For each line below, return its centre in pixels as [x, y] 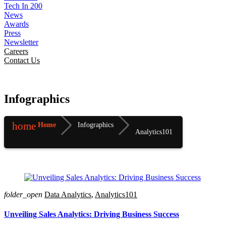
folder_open [23, 195]
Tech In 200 [23, 6]
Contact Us [22, 61]
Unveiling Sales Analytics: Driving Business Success [92, 214]
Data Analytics [68, 195]
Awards [16, 24]
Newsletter [21, 42]
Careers [16, 51]
